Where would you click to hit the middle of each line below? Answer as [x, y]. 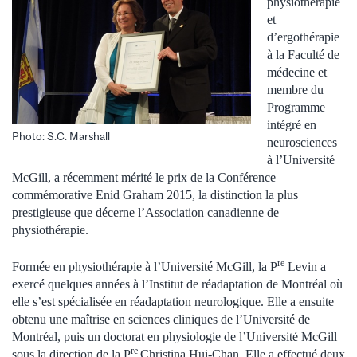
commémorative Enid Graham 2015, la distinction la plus [155, 194]
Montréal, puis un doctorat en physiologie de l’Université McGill [175, 336]
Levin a [305, 266]
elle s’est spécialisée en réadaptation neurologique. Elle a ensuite [173, 301]
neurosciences [302, 142]
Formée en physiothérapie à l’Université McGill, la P [145, 266]
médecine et [297, 72]
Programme [296, 107]
